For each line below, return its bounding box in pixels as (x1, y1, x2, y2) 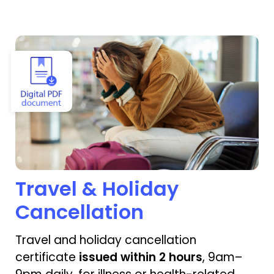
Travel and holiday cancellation (15, 232, 196, 249)
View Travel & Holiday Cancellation (15, 35, 145, 46)
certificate (15, 249, 79, 266)
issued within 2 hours (79, 249, 202, 266)
